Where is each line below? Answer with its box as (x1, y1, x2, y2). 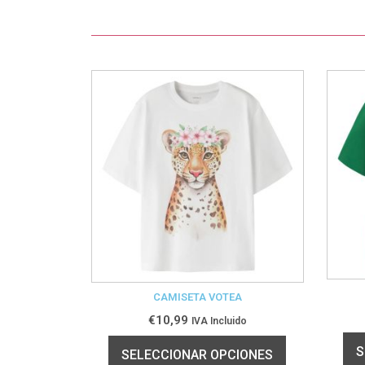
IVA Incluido (191, 314, 247, 327)
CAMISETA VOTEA (152, 290, 242, 303)
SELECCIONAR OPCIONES (121, 346, 274, 363)
